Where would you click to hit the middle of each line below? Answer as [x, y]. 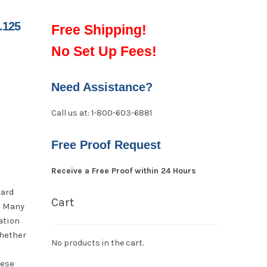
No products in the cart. [97, 243]
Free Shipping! [99, 30]
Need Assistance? [102, 87]
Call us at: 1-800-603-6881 [101, 113]
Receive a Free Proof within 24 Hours [123, 171]
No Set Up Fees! [104, 51]
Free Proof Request [106, 145]
